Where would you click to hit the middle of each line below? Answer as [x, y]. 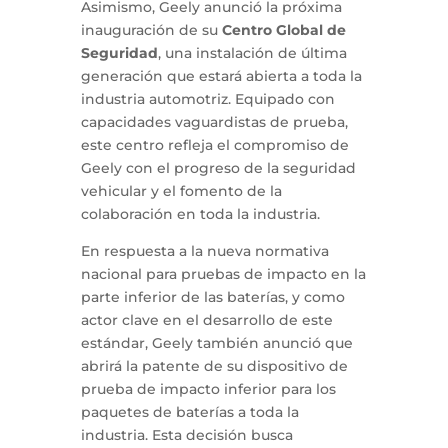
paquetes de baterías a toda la [189, 412]
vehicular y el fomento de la [181, 191]
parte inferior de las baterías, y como [212, 297]
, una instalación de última [252, 53]
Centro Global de [283, 30]
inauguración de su [151, 30]
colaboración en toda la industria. [200, 214]
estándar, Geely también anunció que [216, 343]
